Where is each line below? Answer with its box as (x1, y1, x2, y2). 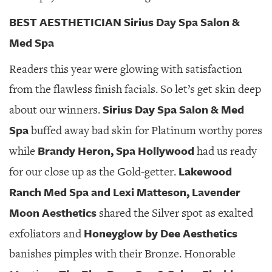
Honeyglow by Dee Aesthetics (84, 225, 237, 241)
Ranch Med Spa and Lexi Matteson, (9, 184, 189, 200)
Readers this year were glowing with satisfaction (9, 62, 242, 76)
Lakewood (178, 163, 232, 179)
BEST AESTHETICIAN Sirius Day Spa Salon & (9, 14, 240, 30)
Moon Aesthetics (9, 205, 97, 220)
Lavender (192, 184, 240, 200)
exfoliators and (9, 226, 84, 241)
